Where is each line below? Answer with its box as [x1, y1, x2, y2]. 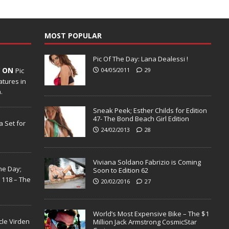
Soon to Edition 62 [93, 165, 148, 175]
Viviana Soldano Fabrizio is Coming [93, 157, 201, 167]
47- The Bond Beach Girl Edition [93, 113, 189, 123]
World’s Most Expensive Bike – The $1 [93, 209, 209, 218]
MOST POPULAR [44, 30, 102, 40]
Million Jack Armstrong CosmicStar [93, 217, 197, 226]
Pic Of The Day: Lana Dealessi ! [93, 54, 188, 63]
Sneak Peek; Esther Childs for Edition [93, 105, 207, 115]
